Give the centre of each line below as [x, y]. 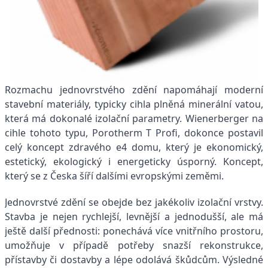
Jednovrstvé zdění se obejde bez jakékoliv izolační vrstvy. [134, 202]
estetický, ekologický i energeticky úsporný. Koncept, [134, 162]
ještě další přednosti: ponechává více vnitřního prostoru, [134, 231]
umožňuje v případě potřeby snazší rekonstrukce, [134, 246]
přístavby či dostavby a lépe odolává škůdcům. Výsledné [134, 260]
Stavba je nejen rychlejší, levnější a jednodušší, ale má [134, 217]
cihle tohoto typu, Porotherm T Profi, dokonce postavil [134, 133]
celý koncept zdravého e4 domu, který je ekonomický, [134, 147]
